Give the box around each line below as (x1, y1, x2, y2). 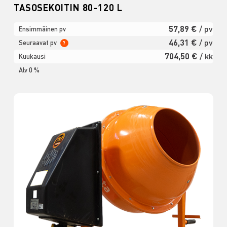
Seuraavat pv (18, 39, 58, 47)
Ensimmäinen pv (18, 25, 66, 33)
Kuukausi (18, 52, 46, 61)
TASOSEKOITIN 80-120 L (13, 2, 123, 14)
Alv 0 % (18, 66, 40, 74)
